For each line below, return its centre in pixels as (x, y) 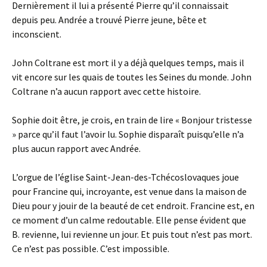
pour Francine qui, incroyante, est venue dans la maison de (129, 191)
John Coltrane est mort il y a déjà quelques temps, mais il (128, 63)
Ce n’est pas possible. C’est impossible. (91, 249)
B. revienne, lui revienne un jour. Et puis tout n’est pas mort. (132, 234)
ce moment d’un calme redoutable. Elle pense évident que (129, 220)
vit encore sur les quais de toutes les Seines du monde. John (132, 77)
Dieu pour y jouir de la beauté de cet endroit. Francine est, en (133, 206)
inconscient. (37, 34)
